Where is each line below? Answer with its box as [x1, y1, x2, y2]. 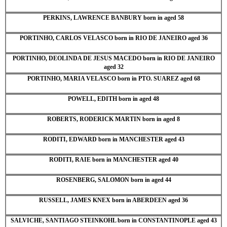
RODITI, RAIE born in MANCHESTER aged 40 [49, 156, 178, 163]
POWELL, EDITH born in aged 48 [68, 95, 159, 102]
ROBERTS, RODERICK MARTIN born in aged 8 [47, 115, 180, 123]
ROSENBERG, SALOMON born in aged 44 [56, 176, 171, 183]
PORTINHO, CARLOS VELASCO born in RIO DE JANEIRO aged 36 [19, 34, 208, 42]
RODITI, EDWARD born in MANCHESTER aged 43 [43, 135, 184, 143]
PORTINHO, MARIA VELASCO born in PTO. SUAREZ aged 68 [27, 74, 200, 82]
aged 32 [103, 63, 124, 70]
